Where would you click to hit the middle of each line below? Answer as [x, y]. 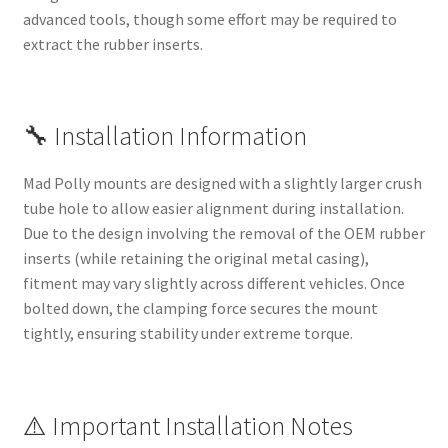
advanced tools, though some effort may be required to [209, 18]
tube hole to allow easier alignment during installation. [213, 208]
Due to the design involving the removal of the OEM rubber [223, 233]
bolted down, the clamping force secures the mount [200, 308]
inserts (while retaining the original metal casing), [195, 258]
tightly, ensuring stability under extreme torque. [187, 333]
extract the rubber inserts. [112, 43]
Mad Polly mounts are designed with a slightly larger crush [222, 183]
